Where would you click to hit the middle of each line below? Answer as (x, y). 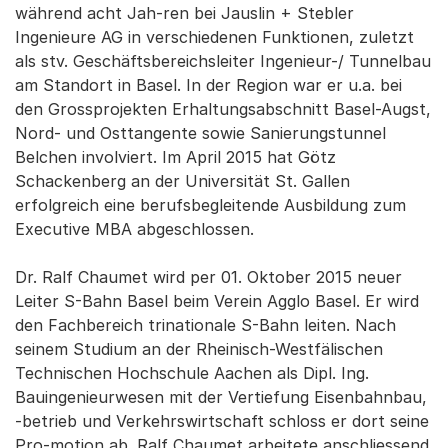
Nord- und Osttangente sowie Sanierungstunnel (200, 133)
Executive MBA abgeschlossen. (134, 229)
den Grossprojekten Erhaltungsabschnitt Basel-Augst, (223, 109)
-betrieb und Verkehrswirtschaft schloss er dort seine (222, 421)
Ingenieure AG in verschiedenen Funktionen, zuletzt (214, 37)
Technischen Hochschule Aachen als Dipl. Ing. (192, 373)
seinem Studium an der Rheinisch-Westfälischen (199, 349)
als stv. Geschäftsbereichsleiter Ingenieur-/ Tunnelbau (223, 61)
